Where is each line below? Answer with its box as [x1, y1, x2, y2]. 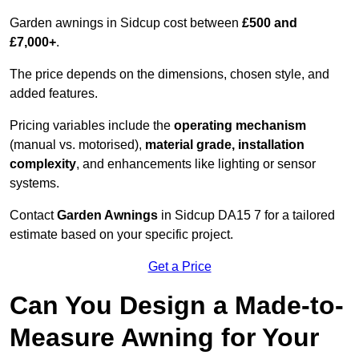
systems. [10, 176, 59, 191]
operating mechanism [174, 119, 306, 133]
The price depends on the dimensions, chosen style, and [10, 67, 329, 82]
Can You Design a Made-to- [10, 291, 344, 321]
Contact [10, 208, 57, 223]
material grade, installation [145, 138, 305, 152]
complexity [10, 157, 76, 171]
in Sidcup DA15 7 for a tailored [158, 208, 335, 223]
